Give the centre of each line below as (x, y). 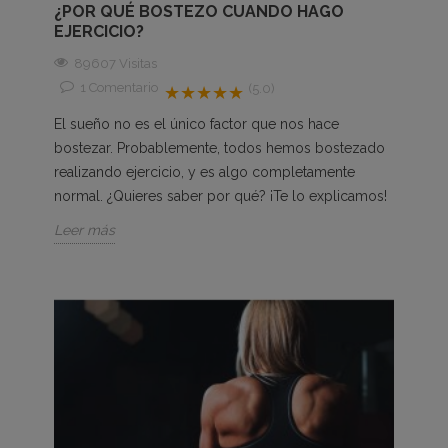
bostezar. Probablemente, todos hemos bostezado (219, 147)
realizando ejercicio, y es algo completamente (204, 171)
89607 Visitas (115, 63)
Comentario (123, 87)
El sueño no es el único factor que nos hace (196, 123)
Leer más (84, 229)
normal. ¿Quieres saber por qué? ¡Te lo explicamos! (222, 195)
